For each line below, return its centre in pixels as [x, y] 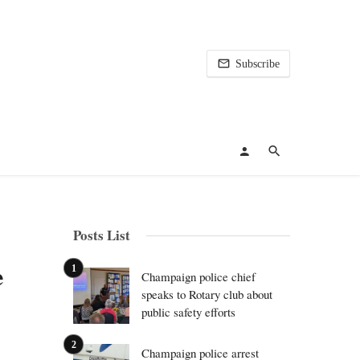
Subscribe [258, 63]
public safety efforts [188, 312]
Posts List [102, 235]
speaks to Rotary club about [207, 294]
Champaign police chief [198, 276]
